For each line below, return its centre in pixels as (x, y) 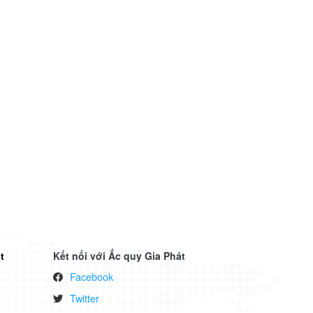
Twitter (85, 298)
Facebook (92, 276)
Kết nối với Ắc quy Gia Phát (119, 255)
